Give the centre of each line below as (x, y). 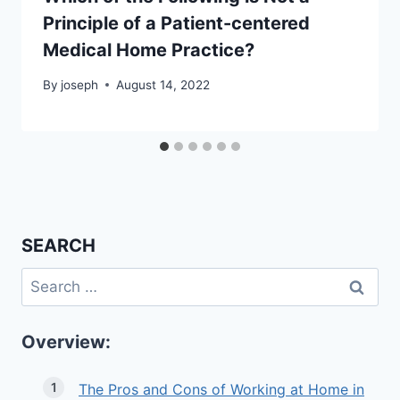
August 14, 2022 (163, 84)
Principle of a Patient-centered (176, 23)
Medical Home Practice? (149, 50)
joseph (80, 84)
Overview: (66, 342)
